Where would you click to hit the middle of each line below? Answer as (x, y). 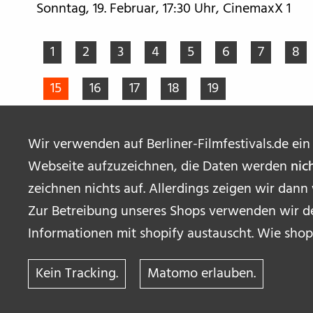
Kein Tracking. (77, 274)
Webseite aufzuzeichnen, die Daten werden (159, 167)
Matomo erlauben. (202, 274)
